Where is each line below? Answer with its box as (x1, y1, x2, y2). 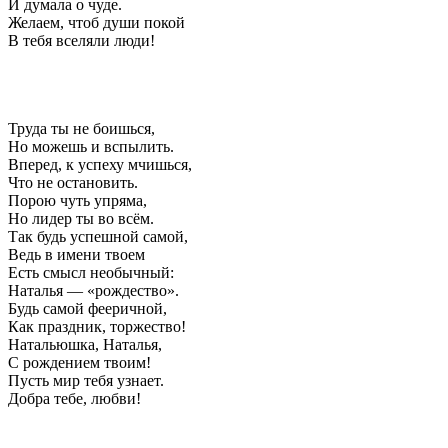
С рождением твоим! (8, 353, 151, 371)
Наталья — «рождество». (8, 281, 179, 299)
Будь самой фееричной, (8, 299, 167, 317)
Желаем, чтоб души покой (8, 13, 185, 31)
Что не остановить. (8, 173, 138, 191)
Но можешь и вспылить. (8, 137, 174, 155)
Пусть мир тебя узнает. (8, 371, 164, 389)
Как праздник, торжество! (8, 317, 186, 335)
